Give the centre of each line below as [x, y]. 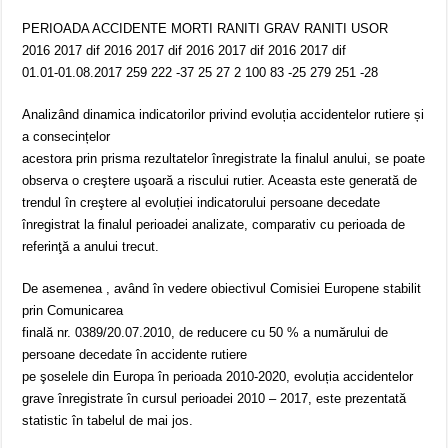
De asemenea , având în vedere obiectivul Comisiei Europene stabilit [222, 289]
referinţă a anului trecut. [91, 247]
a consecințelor [66, 137]
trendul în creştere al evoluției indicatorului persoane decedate [201, 203]
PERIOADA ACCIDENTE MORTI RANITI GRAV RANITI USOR [205, 29]
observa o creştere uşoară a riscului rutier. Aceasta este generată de [220, 181]
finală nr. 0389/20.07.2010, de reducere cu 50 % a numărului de [205, 333]
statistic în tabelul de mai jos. [108, 421]
